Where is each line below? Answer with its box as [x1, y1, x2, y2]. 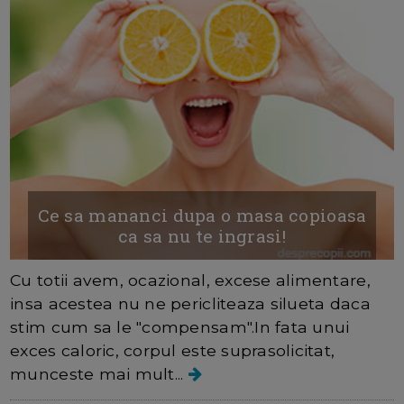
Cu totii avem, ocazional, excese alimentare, [10, 270, 371, 289]
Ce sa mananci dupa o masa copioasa [37, 203, 367, 226]
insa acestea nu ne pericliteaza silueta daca [10, 293, 371, 313]
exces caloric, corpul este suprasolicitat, [10, 340, 335, 360]
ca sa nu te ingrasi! [118, 224, 286, 247]
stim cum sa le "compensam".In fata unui [10, 317, 350, 336]
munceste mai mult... [10, 363, 188, 383]
